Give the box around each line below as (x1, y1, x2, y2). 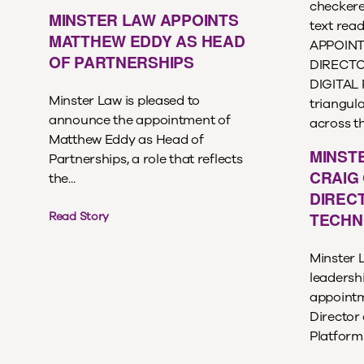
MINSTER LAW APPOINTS (49, 8, 239, 32)
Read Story (49, 209, 110, 225)
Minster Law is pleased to (49, 91, 201, 110)
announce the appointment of (49, 110, 231, 129)
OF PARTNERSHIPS (49, 50, 194, 74)
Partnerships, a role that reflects (49, 149, 243, 168)
